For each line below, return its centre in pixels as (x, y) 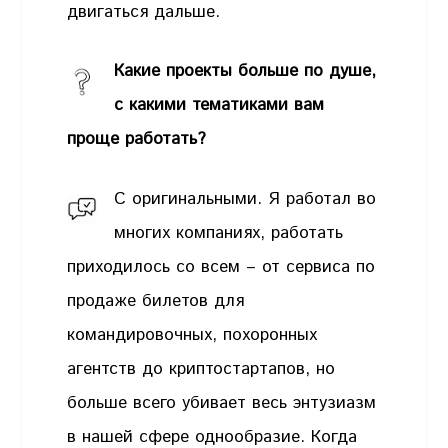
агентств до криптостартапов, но (201, 368)
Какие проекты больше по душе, (245, 71)
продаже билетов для (156, 300)
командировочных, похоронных (192, 334)
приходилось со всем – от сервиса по (221, 266)
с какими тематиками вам (219, 105)
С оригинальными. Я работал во (245, 198)
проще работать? (137, 139)
